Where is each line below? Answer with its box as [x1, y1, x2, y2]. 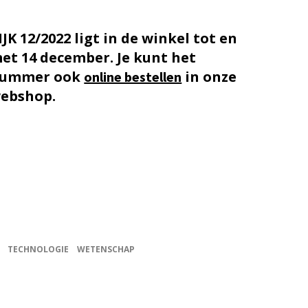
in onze [181, 67, 237, 86]
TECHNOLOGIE [8, 243, 69, 255]
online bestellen [84, 67, 182, 85]
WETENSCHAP [77, 243, 135, 255]
